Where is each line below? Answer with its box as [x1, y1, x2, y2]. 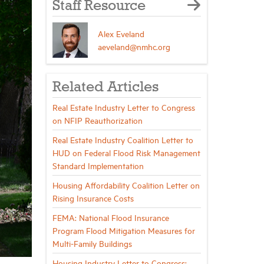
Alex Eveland [97, 28, 144, 39]
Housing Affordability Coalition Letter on [52, 179, 200, 190]
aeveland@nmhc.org [97, 41, 170, 52]
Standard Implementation [52, 160, 144, 171]
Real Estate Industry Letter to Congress [52, 101, 195, 113]
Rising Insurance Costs [52, 192, 134, 203]
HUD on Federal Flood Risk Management [52, 147, 200, 158]
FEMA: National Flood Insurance [52, 212, 169, 223]
